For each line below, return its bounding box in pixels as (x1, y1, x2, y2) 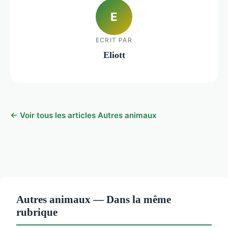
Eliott (103, 49, 125, 60)
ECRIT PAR (96, 36, 132, 44)
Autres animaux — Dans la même (16, 193, 171, 206)
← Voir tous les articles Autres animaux (10, 110, 157, 121)
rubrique (16, 206, 58, 218)
